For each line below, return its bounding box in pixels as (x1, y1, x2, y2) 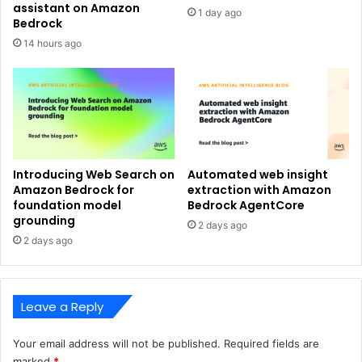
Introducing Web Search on (13, 166, 175, 183)
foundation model (13, 197, 121, 214)
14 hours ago (23, 37, 82, 50)
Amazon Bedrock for (13, 182, 134, 199)
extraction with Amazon (187, 182, 331, 199)
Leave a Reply (21, 298, 103, 316)
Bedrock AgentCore (187, 197, 305, 214)
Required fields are (224, 337, 319, 351)
